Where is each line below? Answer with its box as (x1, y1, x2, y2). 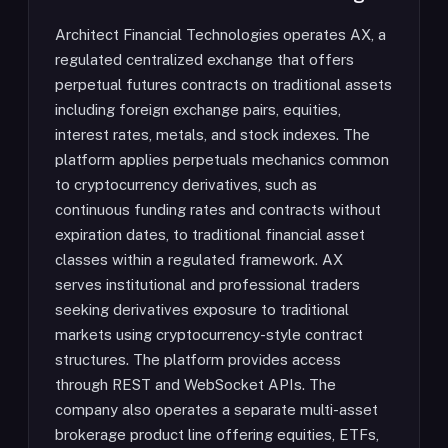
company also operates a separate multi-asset (55, 401, 378, 418)
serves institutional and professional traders (55, 276, 360, 293)
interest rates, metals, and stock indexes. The (55, 126, 370, 143)
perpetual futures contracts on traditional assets (55, 76, 392, 93)
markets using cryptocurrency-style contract (55, 326, 363, 343)
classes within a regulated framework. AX (55, 251, 343, 268)
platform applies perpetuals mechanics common (55, 151, 389, 168)
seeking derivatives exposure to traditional (55, 301, 349, 318)
